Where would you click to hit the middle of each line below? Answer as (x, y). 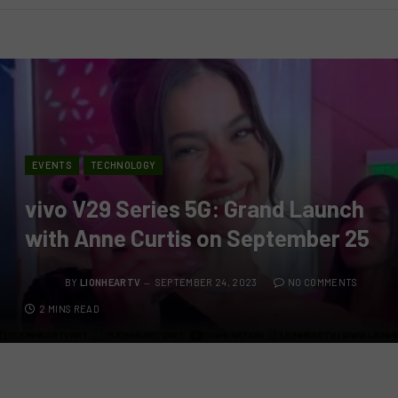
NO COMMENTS (322, 283)
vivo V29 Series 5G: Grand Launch (195, 208)
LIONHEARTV (111, 283)
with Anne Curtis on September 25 (197, 237)
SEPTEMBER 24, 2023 (206, 283)
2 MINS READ (69, 308)
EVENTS (52, 164)
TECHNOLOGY (123, 164)
